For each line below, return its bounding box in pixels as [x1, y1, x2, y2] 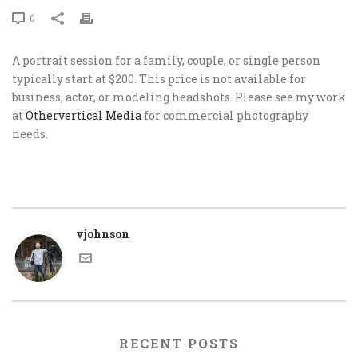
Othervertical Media [26, 108, 141, 123]
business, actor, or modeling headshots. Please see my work [12, 89, 346, 105]
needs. [12, 126, 48, 141]
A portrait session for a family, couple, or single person [12, 53, 320, 68]
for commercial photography [141, 108, 308, 123]
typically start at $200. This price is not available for [12, 71, 306, 86]
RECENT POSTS [119, 335, 239, 352]
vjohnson [76, 226, 129, 241]
